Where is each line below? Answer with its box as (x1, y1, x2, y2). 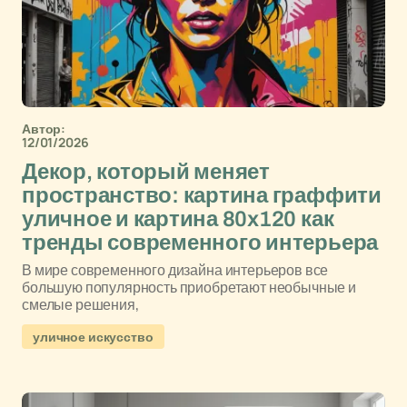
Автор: (22, 120, 66, 137)
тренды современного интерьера (22, 231, 379, 254)
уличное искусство (33, 328, 154, 345)
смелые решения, (22, 294, 139, 314)
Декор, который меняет (22, 160, 270, 184)
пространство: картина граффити (22, 184, 382, 207)
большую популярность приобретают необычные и (22, 277, 356, 297)
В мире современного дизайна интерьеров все (22, 260, 329, 280)
